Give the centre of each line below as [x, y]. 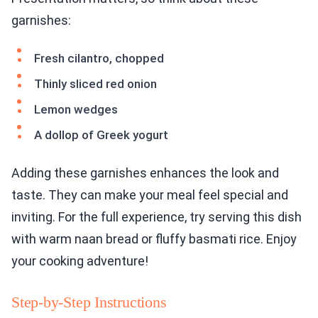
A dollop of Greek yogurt [101, 135]
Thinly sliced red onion [95, 84]
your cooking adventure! [80, 261]
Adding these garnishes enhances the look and [145, 173]
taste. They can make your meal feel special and [150, 195]
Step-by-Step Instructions [89, 302]
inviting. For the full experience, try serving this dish [157, 217]
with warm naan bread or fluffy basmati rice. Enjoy [154, 239]
